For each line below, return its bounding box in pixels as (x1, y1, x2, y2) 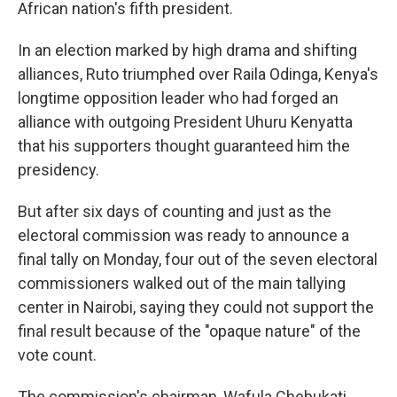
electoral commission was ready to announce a (18, 226, 349, 245)
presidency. (18, 160, 99, 179)
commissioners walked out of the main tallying (18, 274, 346, 292)
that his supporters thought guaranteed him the (18, 136, 350, 155)
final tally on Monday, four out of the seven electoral (18, 250, 378, 269)
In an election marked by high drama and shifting (18, 41, 357, 59)
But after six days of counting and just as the (18, 202, 331, 221)
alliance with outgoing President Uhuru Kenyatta (18, 113, 353, 131)
